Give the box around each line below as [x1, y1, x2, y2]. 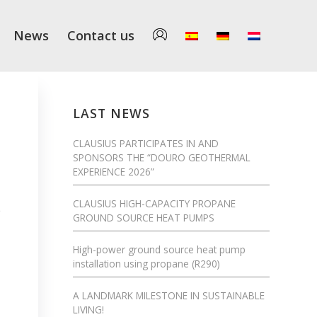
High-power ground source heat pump [73, 243, 246, 256]
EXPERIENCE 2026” [73, 165, 155, 178]
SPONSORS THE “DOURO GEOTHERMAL [73, 151, 251, 164]
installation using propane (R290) [73, 257, 221, 270]
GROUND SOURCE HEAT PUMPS [73, 211, 215, 224]
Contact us [67, 27, 134, 44]
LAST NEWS [73, 105, 151, 122]
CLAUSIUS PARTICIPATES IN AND [73, 137, 219, 150]
